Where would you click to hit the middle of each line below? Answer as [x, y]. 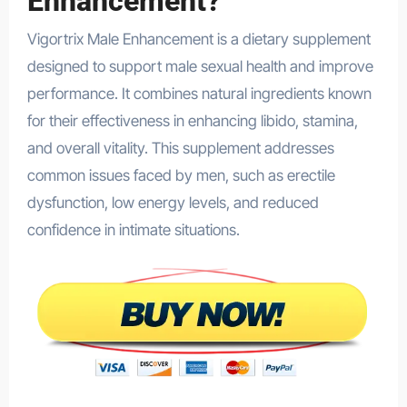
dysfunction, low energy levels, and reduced [173, 203]
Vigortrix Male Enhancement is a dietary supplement [199, 40]
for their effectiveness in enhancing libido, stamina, [192, 121]
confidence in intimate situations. [133, 230]
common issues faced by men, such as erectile [181, 176]
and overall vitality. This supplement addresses [180, 149]
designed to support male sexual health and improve [200, 67]
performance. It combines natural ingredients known [199, 94]
